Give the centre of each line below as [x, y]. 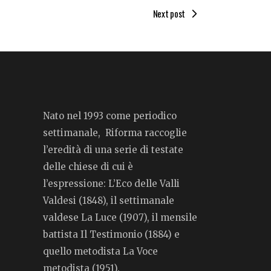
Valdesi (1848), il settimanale [109, 201]
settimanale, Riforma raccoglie [115, 133]
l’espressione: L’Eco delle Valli [111, 184]
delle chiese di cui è [88, 167]
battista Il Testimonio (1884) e [111, 234]
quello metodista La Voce [100, 251]
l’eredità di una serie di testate [113, 150]
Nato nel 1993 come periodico [110, 116]
